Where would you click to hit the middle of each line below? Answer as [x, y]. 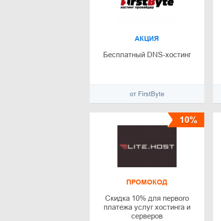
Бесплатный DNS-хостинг [147, 55]
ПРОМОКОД [147, 182]
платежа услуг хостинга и [147, 207]
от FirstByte [147, 94]
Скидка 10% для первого [147, 198]
